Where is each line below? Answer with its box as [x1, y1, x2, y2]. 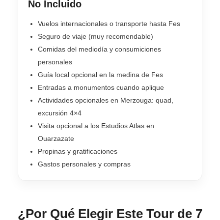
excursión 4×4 [38, 109, 82, 117]
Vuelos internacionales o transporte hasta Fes [38, 19, 180, 27]
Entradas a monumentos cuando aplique [38, 83, 164, 91]
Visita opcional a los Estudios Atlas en [38, 121, 154, 130]
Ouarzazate [38, 134, 74, 142]
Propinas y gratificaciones [38, 147, 117, 155]
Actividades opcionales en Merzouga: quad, [38, 96, 173, 104]
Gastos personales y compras [38, 160, 131, 168]
